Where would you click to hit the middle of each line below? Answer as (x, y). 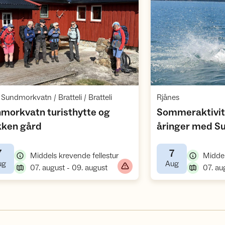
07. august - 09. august (69, 168)
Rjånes (168, 97)
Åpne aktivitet (82, 88)
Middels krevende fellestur (74, 156)
